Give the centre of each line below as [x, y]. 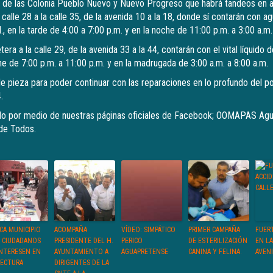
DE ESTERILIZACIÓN [218, 241]
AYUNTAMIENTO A [81, 252]
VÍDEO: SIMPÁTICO [148, 230]
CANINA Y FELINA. [215, 252]
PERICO [132, 241]
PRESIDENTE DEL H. [84, 241]
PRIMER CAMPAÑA [214, 230]
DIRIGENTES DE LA [82, 263]
